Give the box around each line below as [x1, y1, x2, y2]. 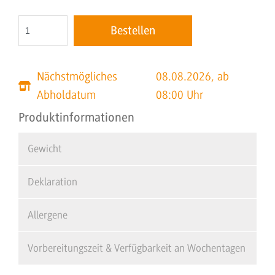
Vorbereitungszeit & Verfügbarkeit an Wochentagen [28, 242, 246, 255]
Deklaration [28, 176, 77, 188]
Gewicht [28, 142, 62, 155]
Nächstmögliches [37, 70, 117, 84]
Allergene [28, 209, 68, 222]
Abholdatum [37, 88, 96, 103]
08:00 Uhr [156, 88, 204, 103]
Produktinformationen [18, 110, 134, 125]
